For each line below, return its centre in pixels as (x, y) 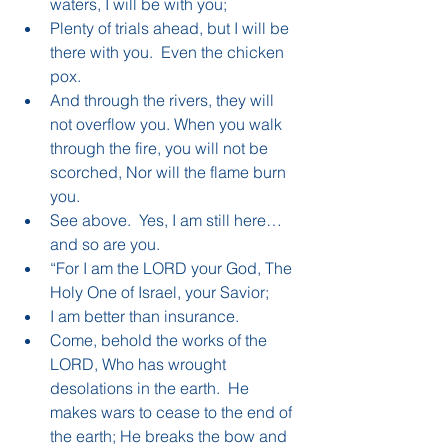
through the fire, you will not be (161, 147)
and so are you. (113, 243)
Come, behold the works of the (160, 339)
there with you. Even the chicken (169, 51)
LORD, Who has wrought (140, 363)
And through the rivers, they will (164, 99)
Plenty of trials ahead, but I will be (171, 27)
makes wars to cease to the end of (173, 411)
